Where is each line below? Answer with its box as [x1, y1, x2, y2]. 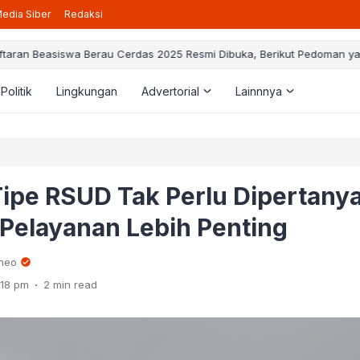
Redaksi [64, 8, 103, 20]
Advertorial [141, 84, 199, 98]
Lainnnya [235, 84, 282, 98]
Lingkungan [56, 84, 117, 98]
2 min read [43, 277, 97, 291]
